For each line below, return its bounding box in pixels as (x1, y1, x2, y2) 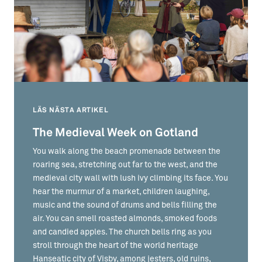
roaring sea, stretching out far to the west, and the (33, 161, 218, 169)
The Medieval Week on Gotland (33, 127, 198, 138)
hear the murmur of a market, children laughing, (33, 188, 209, 196)
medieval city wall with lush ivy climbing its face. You (33, 174, 228, 182)
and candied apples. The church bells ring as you (33, 228, 212, 236)
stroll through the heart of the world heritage (33, 242, 198, 250)
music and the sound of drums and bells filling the (33, 201, 217, 209)
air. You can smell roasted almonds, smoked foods (33, 215, 217, 223)
